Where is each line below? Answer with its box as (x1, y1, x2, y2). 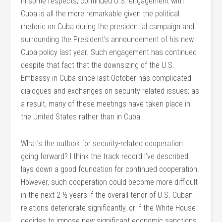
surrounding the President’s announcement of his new (21, 35, 194, 44)
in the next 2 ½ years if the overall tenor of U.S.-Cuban (21, 190, 193, 200)
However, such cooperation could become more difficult (21, 177, 198, 187)
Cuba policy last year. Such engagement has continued (21, 48, 197, 57)
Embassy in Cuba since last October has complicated (21, 73, 192, 83)
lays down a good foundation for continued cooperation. (21, 165, 200, 174)
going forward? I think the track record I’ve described (21, 152, 189, 161)
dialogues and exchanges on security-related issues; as (21, 86, 200, 96)
